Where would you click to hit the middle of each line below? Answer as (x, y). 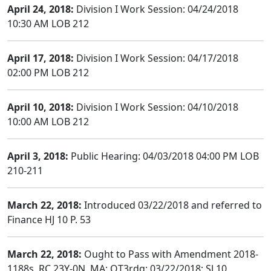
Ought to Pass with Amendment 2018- (170, 254)
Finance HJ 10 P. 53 (49, 220)
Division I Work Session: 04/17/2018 (156, 58)
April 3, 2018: (38, 156)
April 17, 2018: (41, 58)
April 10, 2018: (41, 107)
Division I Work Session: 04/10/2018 (156, 107)
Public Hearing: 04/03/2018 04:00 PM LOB (164, 156)
